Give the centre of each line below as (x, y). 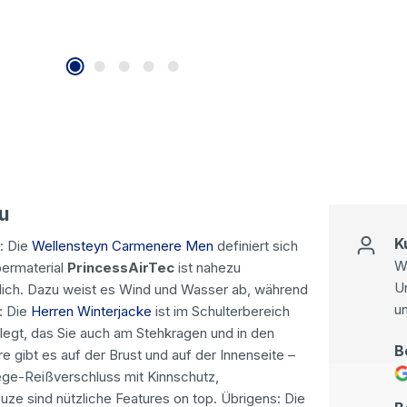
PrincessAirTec (121, 267)
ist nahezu (208, 267)
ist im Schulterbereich (221, 311)
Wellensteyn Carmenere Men (123, 245)
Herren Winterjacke (91, 311)
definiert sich (256, 245)
